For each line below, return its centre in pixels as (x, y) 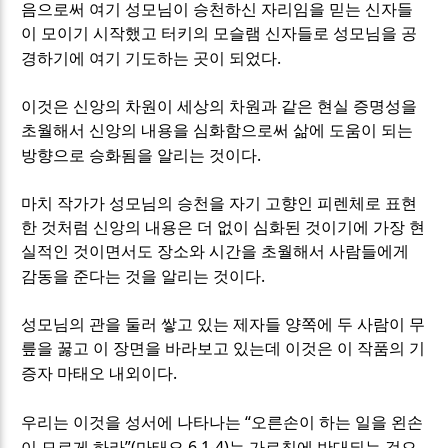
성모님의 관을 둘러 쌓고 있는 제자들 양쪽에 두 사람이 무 (223, 324)
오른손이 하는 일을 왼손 (337, 422)
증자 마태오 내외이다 (97, 373)
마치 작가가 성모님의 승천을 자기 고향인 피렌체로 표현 (219, 203)
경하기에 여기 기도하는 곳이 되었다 (149, 58)
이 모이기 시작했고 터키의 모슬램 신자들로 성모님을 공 (219, 33)
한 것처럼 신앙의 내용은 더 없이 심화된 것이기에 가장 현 (223, 227)
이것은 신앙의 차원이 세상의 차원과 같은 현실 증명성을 (219, 106)
